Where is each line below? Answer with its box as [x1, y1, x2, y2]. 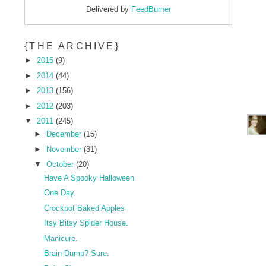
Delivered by [85, 5, 131, 14]
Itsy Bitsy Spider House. [43, 218, 128, 228]
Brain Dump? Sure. [43, 249, 109, 258]
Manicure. [43, 233, 78, 243]
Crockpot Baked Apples [43, 203, 125, 213]
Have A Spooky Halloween [43, 173, 134, 182]
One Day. [43, 188, 76, 198]
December [46, 129, 84, 139]
